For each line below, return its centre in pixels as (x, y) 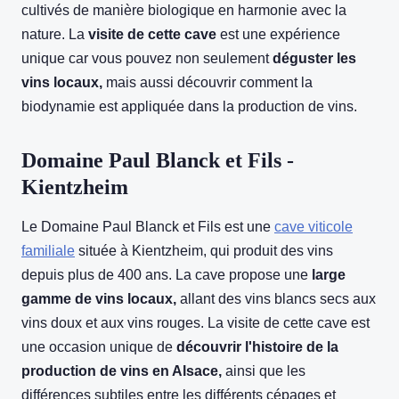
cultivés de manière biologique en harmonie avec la (184, 11)
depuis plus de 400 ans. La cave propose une (165, 275)
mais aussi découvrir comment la (208, 83)
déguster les (314, 59)
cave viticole (313, 227)
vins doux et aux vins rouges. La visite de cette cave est (195, 323)
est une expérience (278, 35)
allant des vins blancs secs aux (276, 299)
